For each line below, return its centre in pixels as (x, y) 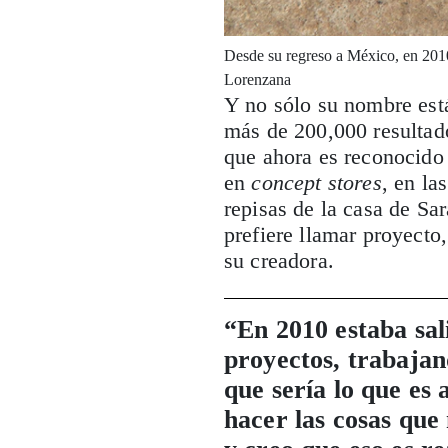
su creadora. (279, 261)
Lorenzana (258, 80)
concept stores (316, 183)
